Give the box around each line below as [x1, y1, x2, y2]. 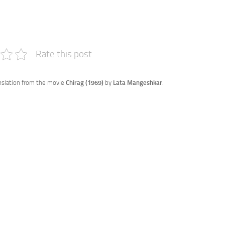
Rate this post [35, 48, 92, 60]
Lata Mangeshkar [113, 79, 162, 87]
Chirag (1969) [66, 79, 105, 87]
